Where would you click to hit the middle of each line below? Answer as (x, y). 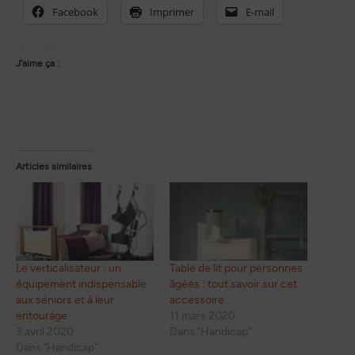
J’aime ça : (38, 63)
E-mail (260, 11)
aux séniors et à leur (65, 300)
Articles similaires (54, 166)
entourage (42, 316)
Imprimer (172, 11)
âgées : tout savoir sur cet (233, 284)
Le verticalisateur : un (69, 269)
